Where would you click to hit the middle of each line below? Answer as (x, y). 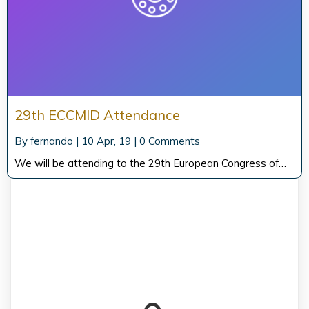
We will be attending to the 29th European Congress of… (150, 163)
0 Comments (170, 141)
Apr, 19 (114, 141)
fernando (52, 141)
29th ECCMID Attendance (97, 114)
